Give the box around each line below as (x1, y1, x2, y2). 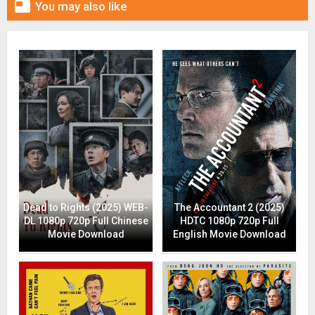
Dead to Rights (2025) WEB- (23, 201, 148, 213)
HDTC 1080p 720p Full (179, 214, 279, 226)
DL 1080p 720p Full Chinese (23, 214, 148, 226)
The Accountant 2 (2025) (174, 201, 285, 213)
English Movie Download (172, 228, 286, 240)
